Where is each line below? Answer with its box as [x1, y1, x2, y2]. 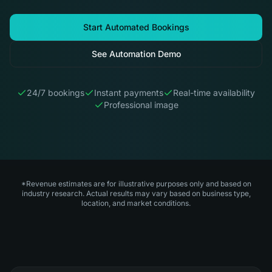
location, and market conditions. [81, 199, 191, 208]
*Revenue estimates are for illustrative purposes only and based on [21, 179, 251, 188]
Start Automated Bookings [83, 22, 189, 32]
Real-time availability [173, 87, 255, 98]
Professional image [103, 100, 178, 110]
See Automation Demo [91, 49, 181, 59]
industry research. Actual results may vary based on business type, [21, 189, 251, 198]
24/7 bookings [27, 87, 84, 98]
